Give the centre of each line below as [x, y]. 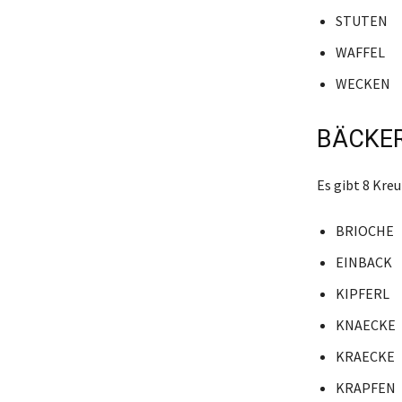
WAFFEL [360, 52]
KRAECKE [365, 357]
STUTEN [361, 21]
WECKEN [363, 84]
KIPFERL [362, 294]
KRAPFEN [365, 388]
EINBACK [363, 262]
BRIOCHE [364, 231]
